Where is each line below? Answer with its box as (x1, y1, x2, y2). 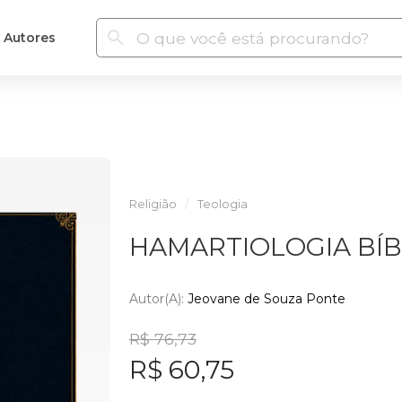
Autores (3, 29, 56, 46)
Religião (128, 197, 177, 211)
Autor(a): (128, 290, 188, 307)
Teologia (197, 197, 248, 211)
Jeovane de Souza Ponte (187, 290, 345, 307)
